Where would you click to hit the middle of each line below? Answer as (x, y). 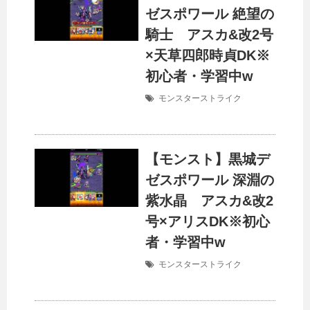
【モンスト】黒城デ (208, 159)
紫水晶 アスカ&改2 (209, 201)
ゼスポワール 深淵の (210, 180)
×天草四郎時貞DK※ (208, 56)
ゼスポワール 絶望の (210, 14)
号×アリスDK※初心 (208, 222)
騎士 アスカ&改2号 (209, 35)
